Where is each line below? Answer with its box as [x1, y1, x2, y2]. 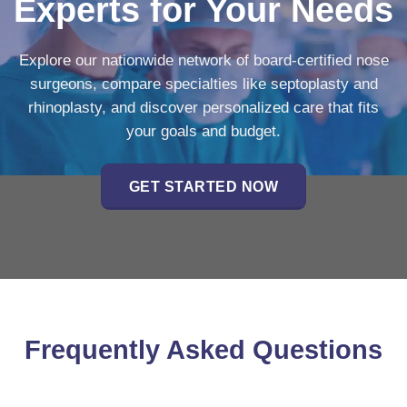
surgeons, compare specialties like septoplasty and [29, 75, 378, 94]
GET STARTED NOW [128, 177, 279, 194]
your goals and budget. [126, 123, 281, 141]
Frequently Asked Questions [25, 335, 382, 365]
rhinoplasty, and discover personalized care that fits [28, 99, 379, 117]
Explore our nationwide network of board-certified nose [18, 52, 389, 70]
